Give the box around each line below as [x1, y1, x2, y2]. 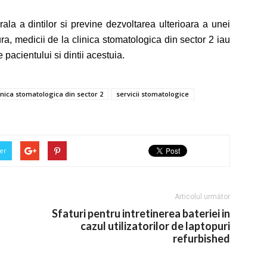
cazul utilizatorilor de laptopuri [80, 219, 230, 233]
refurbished [173, 232, 230, 246]
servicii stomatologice [116, 89, 189, 99]
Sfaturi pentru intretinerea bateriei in [52, 207, 230, 221]
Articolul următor [175, 193, 230, 201]
